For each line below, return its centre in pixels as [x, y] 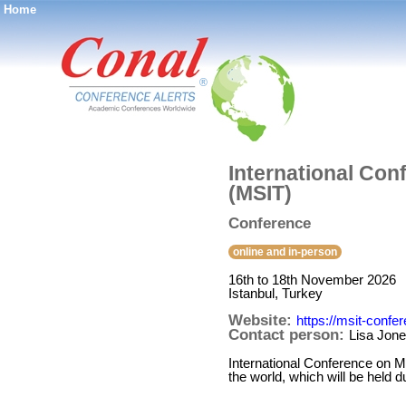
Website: [262, 320]
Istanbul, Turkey [275, 293]
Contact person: [289, 335]
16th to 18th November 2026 [312, 280]
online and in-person [285, 252]
